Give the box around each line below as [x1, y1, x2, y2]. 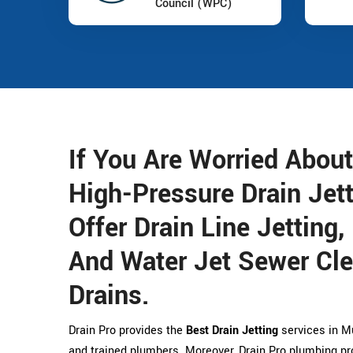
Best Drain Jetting [186, 321, 278, 339]
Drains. [69, 277, 149, 314]
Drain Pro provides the [69, 321, 186, 339]
